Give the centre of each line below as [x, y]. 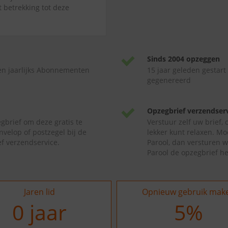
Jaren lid [39, 192]
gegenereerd [169, 80]
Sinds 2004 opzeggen [183, 59]
